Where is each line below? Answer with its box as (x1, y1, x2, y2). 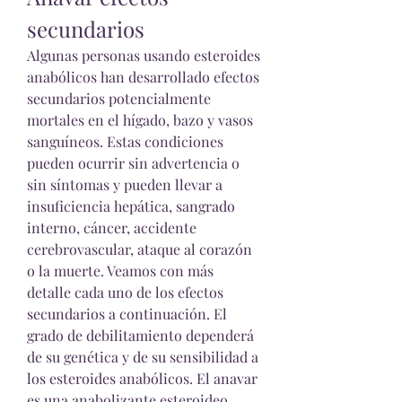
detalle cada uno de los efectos (27, 283, 223, 301)
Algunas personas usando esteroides (27, 46, 260, 65)
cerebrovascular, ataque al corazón (27, 240, 252, 258)
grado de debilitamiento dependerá (27, 326, 254, 345)
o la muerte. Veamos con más (27, 261, 214, 280)
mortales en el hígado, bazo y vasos (27, 110, 253, 129)
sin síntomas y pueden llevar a (27, 175, 223, 194)
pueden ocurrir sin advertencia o (27, 153, 240, 172)
